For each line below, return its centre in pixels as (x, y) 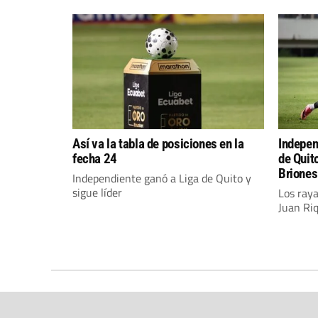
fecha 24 (95, 159)
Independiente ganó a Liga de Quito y (162, 178)
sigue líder (97, 192)
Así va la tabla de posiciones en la (158, 144)
